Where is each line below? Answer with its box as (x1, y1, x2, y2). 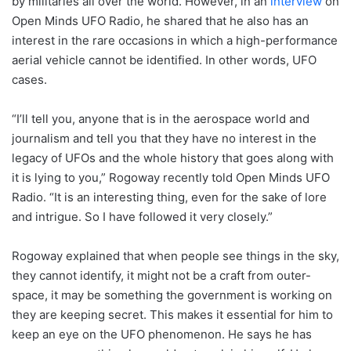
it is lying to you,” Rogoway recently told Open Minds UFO (12, 169, 330, 185)
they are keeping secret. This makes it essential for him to (12, 306, 333, 322)
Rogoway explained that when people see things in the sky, (12, 248, 339, 263)
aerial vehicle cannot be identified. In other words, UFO (12, 52, 317, 67)
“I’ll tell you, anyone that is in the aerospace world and (12, 110, 309, 126)
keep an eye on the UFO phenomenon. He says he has (12, 326, 312, 342)
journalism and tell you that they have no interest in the (12, 130, 317, 146)
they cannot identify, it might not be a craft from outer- (12, 267, 311, 283)
